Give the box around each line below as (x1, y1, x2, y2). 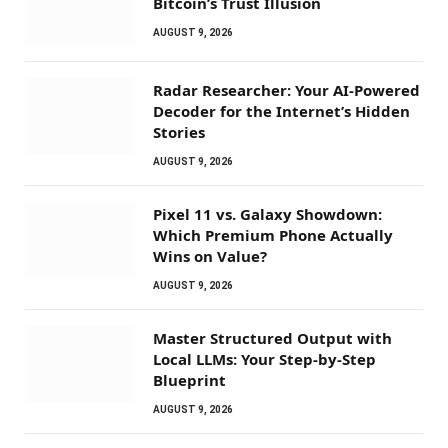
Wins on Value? (153, 245, 267, 266)
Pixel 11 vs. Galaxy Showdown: (153, 203, 382, 224)
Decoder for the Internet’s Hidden (153, 100, 410, 121)
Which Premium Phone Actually (153, 224, 393, 245)
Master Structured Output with (153, 327, 392, 348)
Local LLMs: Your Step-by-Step (153, 348, 376, 369)
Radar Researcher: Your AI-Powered (153, 79, 420, 100)
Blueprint (153, 369, 226, 390)
